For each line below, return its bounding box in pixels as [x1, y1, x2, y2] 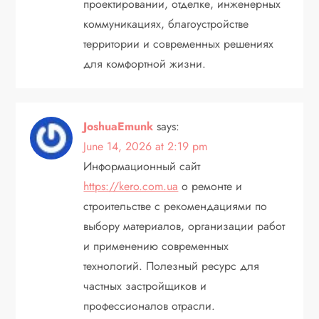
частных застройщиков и [83, 277, 207, 294]
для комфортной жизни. [83, 55, 206, 72]
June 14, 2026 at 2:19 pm [83, 137, 208, 155]
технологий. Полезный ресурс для [83, 257, 260, 274]
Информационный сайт [83, 157, 201, 174]
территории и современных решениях [83, 35, 274, 52]
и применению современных [83, 237, 229, 254]
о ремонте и [178, 177, 243, 194]
